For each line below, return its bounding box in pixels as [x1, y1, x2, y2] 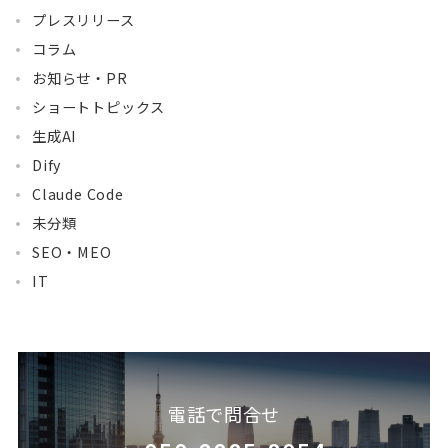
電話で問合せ [167, 401, 281, 427]
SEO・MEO [32, 242, 112, 262]
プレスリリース [32, 10, 135, 30]
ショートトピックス [32, 97, 166, 117]
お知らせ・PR [32, 68, 128, 88]
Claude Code [32, 184, 124, 204]
